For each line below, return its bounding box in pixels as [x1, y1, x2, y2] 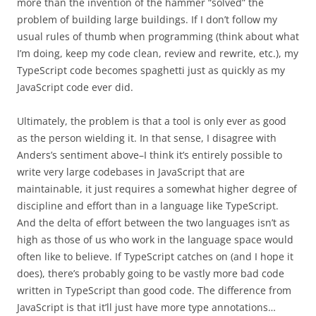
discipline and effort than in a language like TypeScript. [17, 199, 279, 212]
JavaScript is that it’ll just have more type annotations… [17, 300, 276, 314]
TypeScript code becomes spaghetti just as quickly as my [17, 63, 285, 77]
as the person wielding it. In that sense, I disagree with [17, 131, 276, 145]
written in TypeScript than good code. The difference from [17, 284, 291, 297]
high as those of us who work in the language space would [17, 233, 293, 246]
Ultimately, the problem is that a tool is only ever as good [17, 114, 286, 128]
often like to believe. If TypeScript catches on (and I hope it [17, 250, 293, 263]
